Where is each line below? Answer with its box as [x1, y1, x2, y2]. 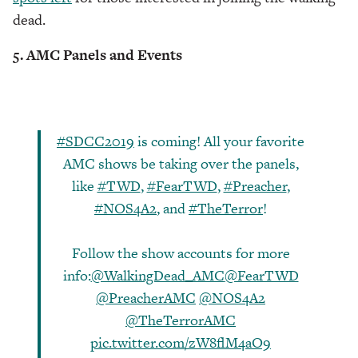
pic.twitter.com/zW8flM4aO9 [90, 332, 271, 353]
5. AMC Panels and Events [13, 45, 182, 66]
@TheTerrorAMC [125, 310, 236, 331]
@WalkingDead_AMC [90, 265, 225, 286]
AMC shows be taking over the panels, [62, 153, 299, 174]
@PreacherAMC [96, 288, 196, 308]
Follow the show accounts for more [71, 243, 290, 264]
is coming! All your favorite [134, 131, 304, 152]
